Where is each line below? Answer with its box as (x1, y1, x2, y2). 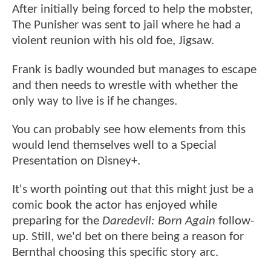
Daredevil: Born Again (102, 215, 215, 228)
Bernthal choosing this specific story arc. (12, 246, 221, 260)
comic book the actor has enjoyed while (12, 199, 217, 212)
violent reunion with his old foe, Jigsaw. (12, 34, 217, 48)
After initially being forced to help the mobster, (12, 3, 253, 16)
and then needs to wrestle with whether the (12, 79, 238, 92)
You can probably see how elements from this (12, 123, 246, 137)
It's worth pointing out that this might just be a (12, 183, 253, 197)
